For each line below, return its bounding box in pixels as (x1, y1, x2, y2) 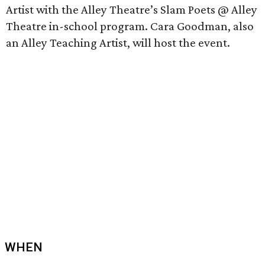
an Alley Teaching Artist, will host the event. (6, 35, 230, 50)
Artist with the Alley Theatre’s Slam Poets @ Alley (6, 2, 257, 17)
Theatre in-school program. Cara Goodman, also (6, 19, 254, 33)
